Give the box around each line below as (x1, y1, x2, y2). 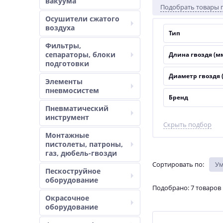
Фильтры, (45, 41, 81, 50)
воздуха (45, 23, 75, 32)
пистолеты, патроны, (45, 139, 123, 149)
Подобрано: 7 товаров (152, 183, 221, 192)
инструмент (45, 112, 89, 122)
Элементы (45, 77, 83, 86)
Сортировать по (152, 160, 203, 169)
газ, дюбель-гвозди (45, 148, 117, 158)
